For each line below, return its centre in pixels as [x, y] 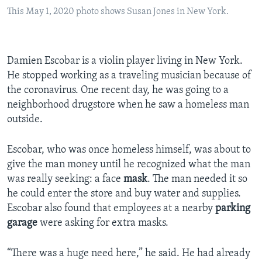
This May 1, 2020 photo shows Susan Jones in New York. [118, 11]
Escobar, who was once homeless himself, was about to [129, 150]
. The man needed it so [197, 179]
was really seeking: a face [65, 179]
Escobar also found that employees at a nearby [111, 208]
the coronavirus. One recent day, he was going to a [118, 90]
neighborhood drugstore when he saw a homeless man [128, 105]
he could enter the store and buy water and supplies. [124, 194]
